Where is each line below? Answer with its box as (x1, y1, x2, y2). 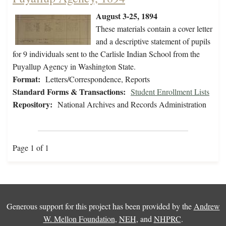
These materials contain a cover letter (96, 23, 212, 34)
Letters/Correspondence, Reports (45, 74, 150, 85)
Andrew (193, 201, 220, 212)
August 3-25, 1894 (96, 10, 157, 22)
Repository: (13, 98, 52, 110)
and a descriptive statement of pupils (96, 36, 210, 47)
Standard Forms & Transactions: (13, 86, 126, 98)
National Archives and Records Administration (58, 99, 206, 110)
